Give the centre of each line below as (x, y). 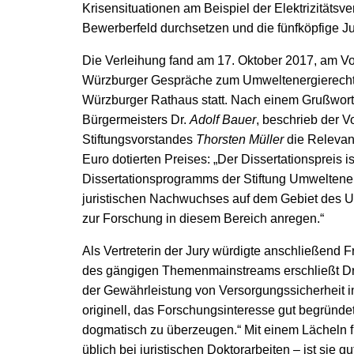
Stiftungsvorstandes (139, 139)
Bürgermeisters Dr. (136, 120)
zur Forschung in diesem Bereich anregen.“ (203, 218)
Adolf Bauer (223, 120)
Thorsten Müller (240, 139)
